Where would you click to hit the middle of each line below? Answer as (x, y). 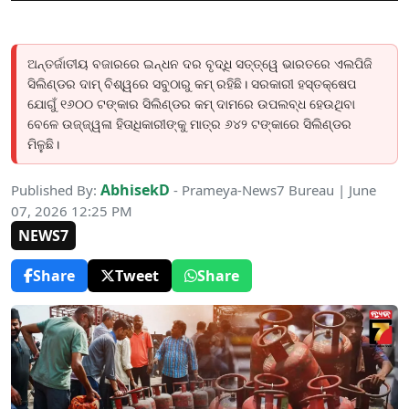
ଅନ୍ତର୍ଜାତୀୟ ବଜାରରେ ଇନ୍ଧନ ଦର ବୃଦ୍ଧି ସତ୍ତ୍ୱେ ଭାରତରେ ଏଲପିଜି (200, 64)
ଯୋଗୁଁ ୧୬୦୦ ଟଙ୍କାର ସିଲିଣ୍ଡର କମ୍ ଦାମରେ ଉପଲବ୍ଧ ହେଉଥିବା (191, 104)
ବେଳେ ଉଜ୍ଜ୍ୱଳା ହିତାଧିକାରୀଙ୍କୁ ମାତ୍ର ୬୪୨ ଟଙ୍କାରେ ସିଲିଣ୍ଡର (189, 124)
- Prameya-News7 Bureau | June (273, 190)
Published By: (56, 190)
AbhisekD (135, 190)
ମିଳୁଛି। (43, 144)
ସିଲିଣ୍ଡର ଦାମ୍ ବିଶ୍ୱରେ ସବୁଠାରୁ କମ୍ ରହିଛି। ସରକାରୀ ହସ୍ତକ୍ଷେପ (192, 84)
